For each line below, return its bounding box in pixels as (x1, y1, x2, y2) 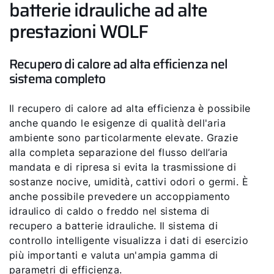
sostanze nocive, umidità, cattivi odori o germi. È (9, 176, 248, 188)
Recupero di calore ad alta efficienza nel (9, 54, 228, 74)
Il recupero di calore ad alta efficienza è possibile (9, 102, 251, 114)
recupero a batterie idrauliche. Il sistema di (9, 220, 218, 232)
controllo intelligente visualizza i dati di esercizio (9, 234, 249, 246)
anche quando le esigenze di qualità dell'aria (9, 117, 226, 129)
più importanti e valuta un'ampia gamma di (9, 249, 218, 261)
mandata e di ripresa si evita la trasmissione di (9, 161, 237, 173)
